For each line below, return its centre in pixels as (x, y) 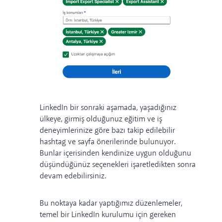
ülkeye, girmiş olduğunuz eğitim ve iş (101, 119)
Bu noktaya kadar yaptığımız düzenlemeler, (111, 204)
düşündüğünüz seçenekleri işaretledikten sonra (118, 165)
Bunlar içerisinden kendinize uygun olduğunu (115, 154)
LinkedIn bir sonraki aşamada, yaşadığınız (108, 108)
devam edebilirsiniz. (73, 176)
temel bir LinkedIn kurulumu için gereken (108, 215)
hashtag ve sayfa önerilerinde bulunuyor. (108, 142)
